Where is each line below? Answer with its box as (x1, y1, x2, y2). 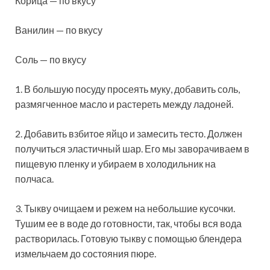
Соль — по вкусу (15, 54, 86, 66)
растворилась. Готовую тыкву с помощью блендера (15, 233, 242, 245)
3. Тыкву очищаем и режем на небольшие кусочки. (15, 202, 235, 215)
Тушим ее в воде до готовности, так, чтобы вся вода (15, 218, 242, 230)
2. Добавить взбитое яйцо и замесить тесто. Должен (15, 128, 242, 140)
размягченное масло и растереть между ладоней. (15, 98, 233, 110)
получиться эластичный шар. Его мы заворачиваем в (15, 143, 250, 155)
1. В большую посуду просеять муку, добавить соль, (15, 83, 240, 95)
